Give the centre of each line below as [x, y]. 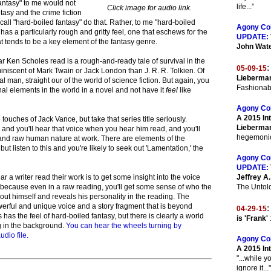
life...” [245, 7]
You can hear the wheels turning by [124, 226]
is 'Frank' [252, 218]
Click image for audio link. [149, 8]
